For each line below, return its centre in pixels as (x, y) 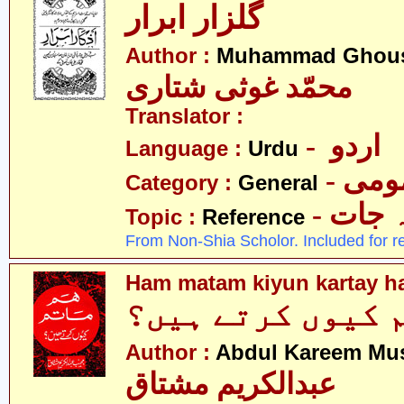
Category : (182, 183)
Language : (187, 149)
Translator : (184, 116)
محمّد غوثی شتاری (239, 87)
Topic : (164, 217)
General (278, 183)
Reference (253, 217)
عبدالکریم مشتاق (231, 384)
